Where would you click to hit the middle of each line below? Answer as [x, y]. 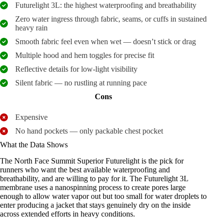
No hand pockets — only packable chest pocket [89, 131]
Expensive [31, 117]
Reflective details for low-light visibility [76, 69]
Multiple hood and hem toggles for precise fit [85, 55]
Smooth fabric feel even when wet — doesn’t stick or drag [106, 41]
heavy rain [31, 27]
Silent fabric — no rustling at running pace [81, 82]
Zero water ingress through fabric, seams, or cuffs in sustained [111, 19]
